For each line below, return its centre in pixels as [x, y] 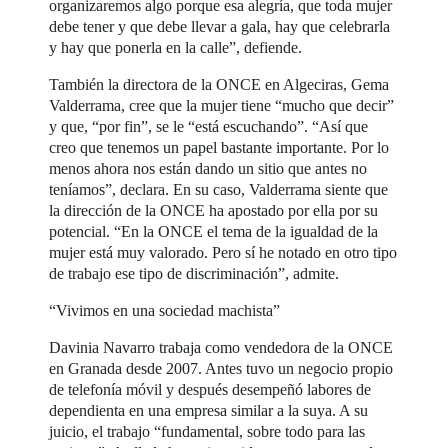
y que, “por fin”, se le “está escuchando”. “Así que [209, 126]
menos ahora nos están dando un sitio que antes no [208, 168]
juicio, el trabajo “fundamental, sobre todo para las [207, 431]
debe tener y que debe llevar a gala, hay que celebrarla [220, 26]
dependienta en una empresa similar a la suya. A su [209, 410]
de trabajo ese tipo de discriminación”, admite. [194, 273]
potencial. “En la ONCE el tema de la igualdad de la [214, 231]
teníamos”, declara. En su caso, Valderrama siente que [219, 189]
